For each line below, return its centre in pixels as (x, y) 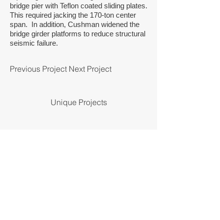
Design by (28, 165)
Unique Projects (79, 102)
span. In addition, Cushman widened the (75, 24)
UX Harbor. (64, 165)
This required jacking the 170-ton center (73, 15)
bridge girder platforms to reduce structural (78, 34)
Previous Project (38, 69)
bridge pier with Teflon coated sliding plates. (79, 6)
